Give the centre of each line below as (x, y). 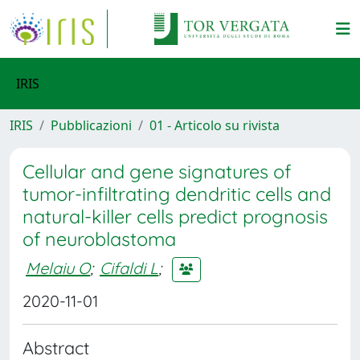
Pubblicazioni (91, 125)
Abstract (56, 348)
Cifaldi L (129, 268)
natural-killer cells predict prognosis (175, 217)
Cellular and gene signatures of (157, 172)
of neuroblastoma (99, 239)
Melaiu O (58, 268)
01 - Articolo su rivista (215, 125)
